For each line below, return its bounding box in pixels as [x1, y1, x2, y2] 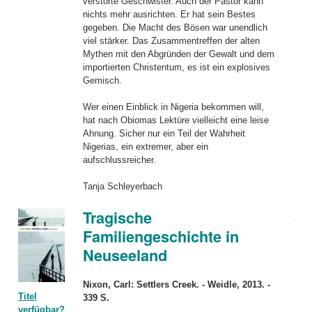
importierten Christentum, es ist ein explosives [82, 62, 270, 73]
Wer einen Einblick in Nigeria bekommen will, [82, 102, 264, 113]
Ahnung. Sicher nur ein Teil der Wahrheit [82, 128, 245, 139]
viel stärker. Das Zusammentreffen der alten [82, 36, 260, 47]
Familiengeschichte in [82, 226, 239, 248]
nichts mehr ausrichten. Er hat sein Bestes [82, 9, 256, 20]
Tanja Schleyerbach [82, 181, 162, 192]
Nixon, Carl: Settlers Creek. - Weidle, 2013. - [82, 279, 270, 290]
